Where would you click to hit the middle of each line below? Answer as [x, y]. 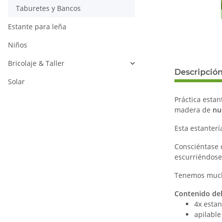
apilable [208, 215]
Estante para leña [37, 27]
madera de [194, 110]
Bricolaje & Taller [36, 63]
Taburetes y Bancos [48, 8]
